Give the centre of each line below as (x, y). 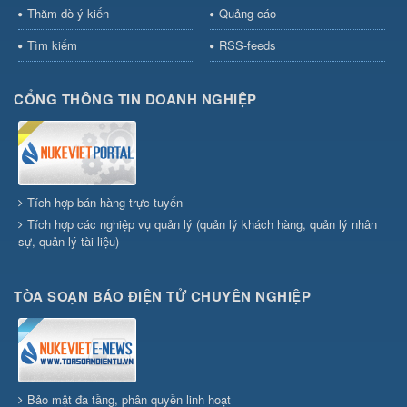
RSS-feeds (247, 45)
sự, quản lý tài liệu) (69, 242)
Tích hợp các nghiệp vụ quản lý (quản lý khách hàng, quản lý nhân (202, 224)
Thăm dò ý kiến (68, 14)
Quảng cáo (247, 14)
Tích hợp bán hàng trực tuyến (105, 203)
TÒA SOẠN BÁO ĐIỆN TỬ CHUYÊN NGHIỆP (162, 297)
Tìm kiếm (52, 45)
